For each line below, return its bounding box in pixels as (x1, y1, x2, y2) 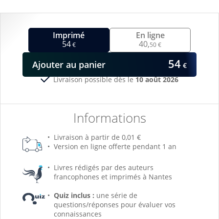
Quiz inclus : (53, 191, 94, 200)
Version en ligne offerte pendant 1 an (53, 142, 176, 151)
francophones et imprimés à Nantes (53, 172, 172, 181)
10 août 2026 (135, 75, 178, 84)
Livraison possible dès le (53, 75, 135, 84)
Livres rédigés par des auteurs (53, 163, 153, 172)
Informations (73, 109, 146, 127)
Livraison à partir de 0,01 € (53, 132, 141, 142)
